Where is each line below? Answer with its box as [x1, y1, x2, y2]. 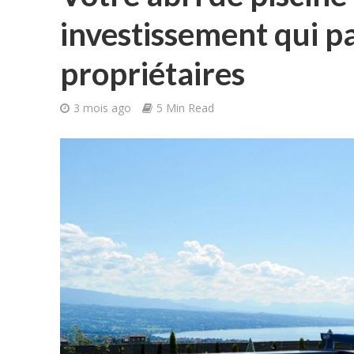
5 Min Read [156, 100, 214, 115]
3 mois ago [73, 100, 131, 115]
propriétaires [59, 55, 245, 92]
